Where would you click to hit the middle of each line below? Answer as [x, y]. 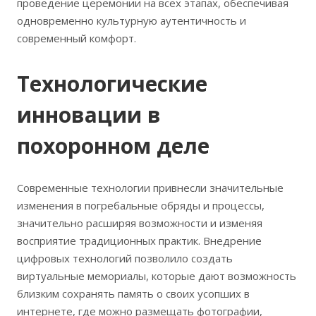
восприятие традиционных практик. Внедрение [139, 241]
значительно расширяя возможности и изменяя [140, 223]
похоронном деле [113, 146]
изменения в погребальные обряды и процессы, [141, 206]
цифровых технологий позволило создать [125, 259]
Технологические [112, 84]
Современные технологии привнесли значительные [150, 188]
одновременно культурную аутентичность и [132, 21]
